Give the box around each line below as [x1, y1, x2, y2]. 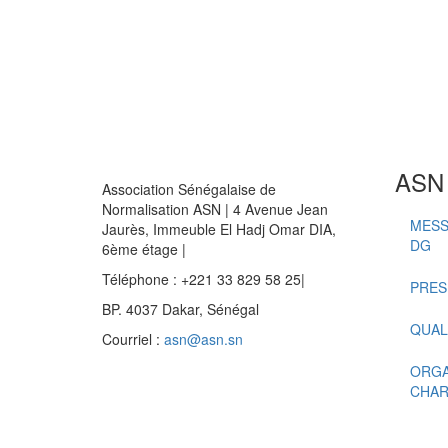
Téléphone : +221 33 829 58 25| [102, 269, 305, 289]
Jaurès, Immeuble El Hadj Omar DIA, [102, 219, 336, 239]
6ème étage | [102, 239, 186, 259]
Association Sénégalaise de [102, 179, 276, 199]
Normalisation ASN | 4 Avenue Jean [102, 199, 328, 219]
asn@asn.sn [164, 329, 243, 349]
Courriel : [102, 329, 164, 349]
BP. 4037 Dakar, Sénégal [102, 299, 259, 319]
